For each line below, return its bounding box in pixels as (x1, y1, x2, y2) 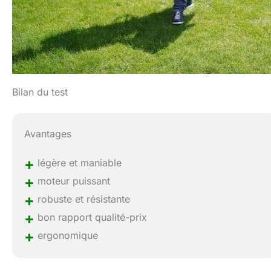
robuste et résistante (34, 193, 131, 206)
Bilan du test (12, 86, 68, 99)
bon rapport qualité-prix (34, 211, 148, 224)
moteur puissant (34, 175, 111, 188)
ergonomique (34, 229, 99, 242)
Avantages (24, 128, 72, 140)
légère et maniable (34, 157, 122, 169)
